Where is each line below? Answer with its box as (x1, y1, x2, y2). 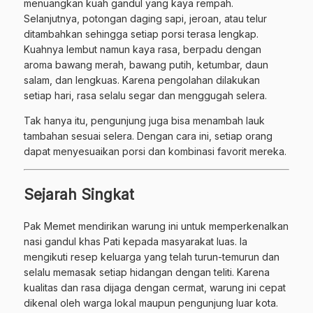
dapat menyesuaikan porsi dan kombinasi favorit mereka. (24, 145, 286, 157)
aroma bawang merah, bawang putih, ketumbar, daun (24, 58, 268, 71)
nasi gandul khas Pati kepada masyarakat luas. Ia (24, 235, 247, 247)
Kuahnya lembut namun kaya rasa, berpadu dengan (24, 43, 261, 55)
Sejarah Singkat (24, 185, 134, 203)
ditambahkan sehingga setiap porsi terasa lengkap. (24, 27, 259, 40)
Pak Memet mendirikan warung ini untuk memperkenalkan (24, 219, 289, 232)
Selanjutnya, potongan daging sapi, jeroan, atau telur (24, 12, 267, 24)
